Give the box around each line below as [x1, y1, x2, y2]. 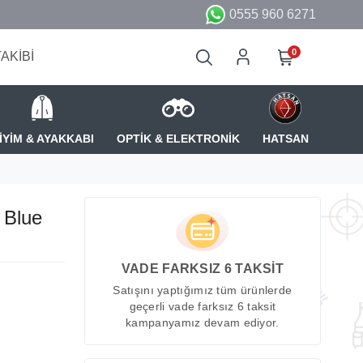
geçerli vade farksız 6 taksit [129, 301, 276, 314]
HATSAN [262, 131, 309, 145]
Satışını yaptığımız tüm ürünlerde [113, 284, 293, 297]
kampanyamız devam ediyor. [126, 317, 280, 330]
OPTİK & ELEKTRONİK [116, 131, 240, 145]
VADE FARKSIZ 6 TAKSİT [121, 262, 284, 276]
